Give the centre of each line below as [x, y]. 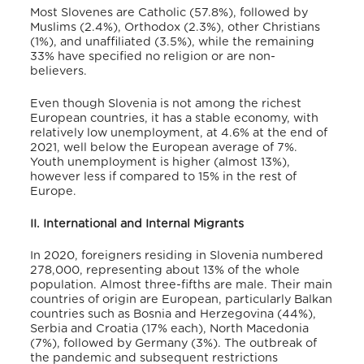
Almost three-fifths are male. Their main [215, 285]
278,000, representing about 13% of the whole [165, 271]
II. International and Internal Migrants [137, 223]
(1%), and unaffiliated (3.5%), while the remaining [173, 42]
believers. [59, 71]
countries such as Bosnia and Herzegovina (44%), [173, 314]
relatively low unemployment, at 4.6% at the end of [179, 132]
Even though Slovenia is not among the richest [166, 103]
